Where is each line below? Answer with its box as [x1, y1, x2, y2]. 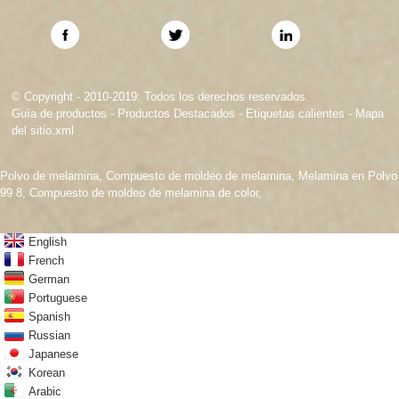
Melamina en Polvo [298, 168, 397, 183]
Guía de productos [12, 106, 108, 120]
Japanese [28, 347, 78, 362]
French [28, 254, 64, 268]
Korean [28, 366, 65, 380]
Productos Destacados [118, 106, 236, 120]
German [28, 273, 69, 287]
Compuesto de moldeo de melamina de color [29, 185, 258, 199]
